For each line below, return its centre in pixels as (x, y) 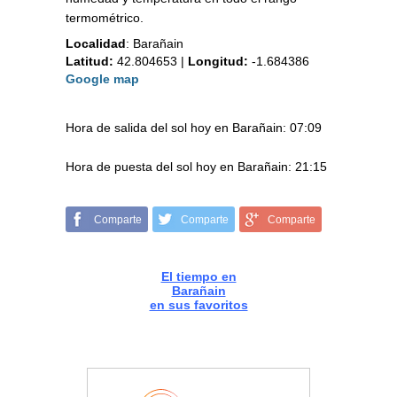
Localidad (96, 44)
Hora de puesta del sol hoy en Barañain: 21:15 (196, 167)
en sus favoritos (198, 305)
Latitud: (90, 62)
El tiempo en (198, 277)
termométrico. (105, 18)
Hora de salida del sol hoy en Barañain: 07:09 (194, 128)
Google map (102, 79)
